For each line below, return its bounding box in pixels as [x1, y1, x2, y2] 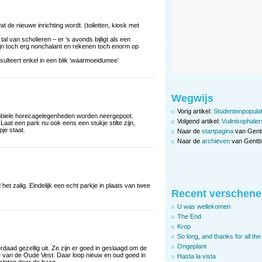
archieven [202, 137, 230, 144]
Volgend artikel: [177, 117, 222, 125]
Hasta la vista [177, 252, 216, 260]
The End [177, 212, 201, 220]
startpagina [202, 127, 233, 135]
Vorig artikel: [177, 107, 213, 115]
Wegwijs [171, 92, 213, 104]
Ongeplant [177, 242, 206, 250]
